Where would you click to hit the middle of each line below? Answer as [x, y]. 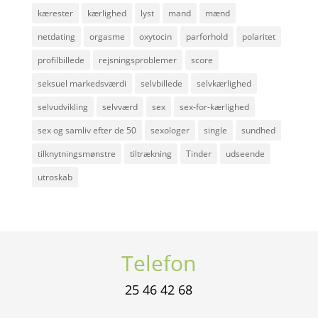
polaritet [258, 36]
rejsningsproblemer [137, 60]
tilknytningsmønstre [76, 153]
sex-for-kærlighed [214, 106]
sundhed [258, 130]
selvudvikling [62, 106]
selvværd [120, 106]
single [215, 130]
